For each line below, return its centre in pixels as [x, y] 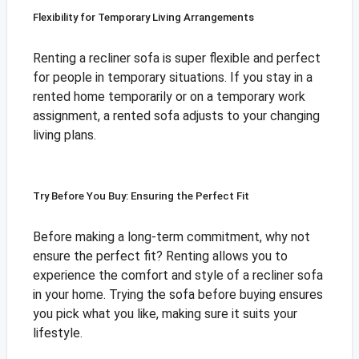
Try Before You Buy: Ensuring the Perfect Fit [141, 196]
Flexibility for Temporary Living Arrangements [143, 18]
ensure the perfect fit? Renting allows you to [160, 256]
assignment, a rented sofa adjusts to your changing [176, 116]
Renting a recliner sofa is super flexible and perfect [176, 58]
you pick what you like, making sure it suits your [165, 314]
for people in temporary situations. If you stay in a [172, 78]
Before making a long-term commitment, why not [171, 237]
